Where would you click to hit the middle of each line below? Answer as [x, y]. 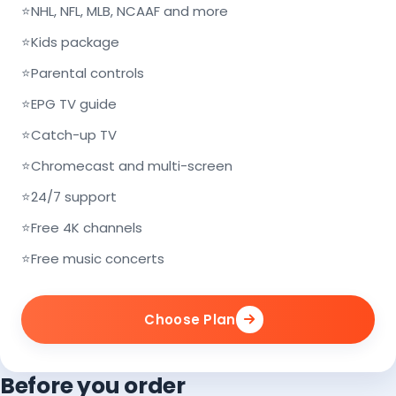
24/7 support [74, 196]
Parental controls [88, 72]
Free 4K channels [87, 227]
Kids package [75, 42]
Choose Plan [190, 319]
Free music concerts [98, 258]
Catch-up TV [74, 134]
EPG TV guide [74, 103]
